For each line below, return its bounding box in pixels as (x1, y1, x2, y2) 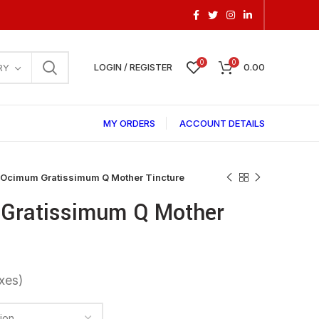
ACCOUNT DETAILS (179, 117, 265, 129)
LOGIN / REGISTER (94, 61, 172, 73)
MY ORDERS (103, 117, 155, 129)
